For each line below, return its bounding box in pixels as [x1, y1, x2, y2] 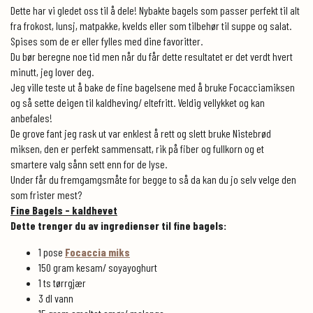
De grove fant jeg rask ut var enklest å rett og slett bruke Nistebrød [10, 126, 271, 140]
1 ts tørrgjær [38, 275, 86, 289]
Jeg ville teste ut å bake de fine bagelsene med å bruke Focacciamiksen [10, 80, 295, 94]
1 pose [38, 245, 65, 259]
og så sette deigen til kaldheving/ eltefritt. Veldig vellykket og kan [10, 95, 265, 109]
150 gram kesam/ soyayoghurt [38, 260, 157, 274]
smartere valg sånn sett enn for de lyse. [10, 156, 169, 170]
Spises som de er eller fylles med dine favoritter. [10, 34, 205, 48]
